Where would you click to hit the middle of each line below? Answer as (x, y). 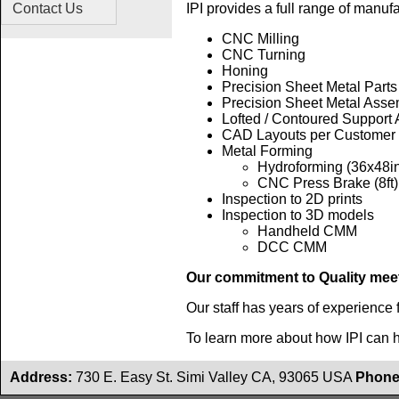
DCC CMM (292, 248)
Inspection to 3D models (298, 216)
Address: (41, 378)
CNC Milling (261, 39)
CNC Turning (264, 55)
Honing (245, 71)
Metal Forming (267, 151)
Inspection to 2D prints (292, 199)
